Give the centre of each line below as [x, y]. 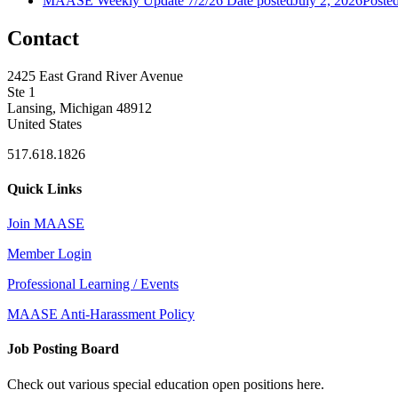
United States [44, 123]
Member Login [49, 254]
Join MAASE [46, 224]
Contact [43, 38]
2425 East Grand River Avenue [95, 76]
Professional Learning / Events [93, 284]
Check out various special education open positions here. [167, 384]
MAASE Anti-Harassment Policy [101, 314]
